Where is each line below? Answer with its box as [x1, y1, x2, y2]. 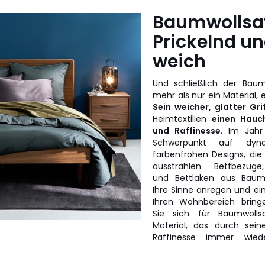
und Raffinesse [153, 125, 221, 137]
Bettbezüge [214, 160, 262, 172]
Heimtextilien [153, 113, 212, 125]
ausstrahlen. [153, 160, 214, 172]
